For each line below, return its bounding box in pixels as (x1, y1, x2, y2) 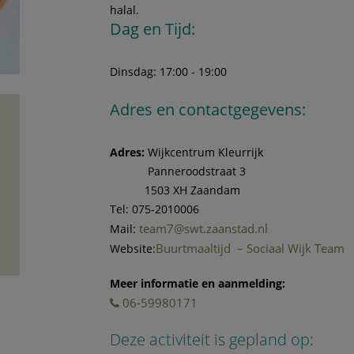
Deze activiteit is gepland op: (110, 329, 314, 351)
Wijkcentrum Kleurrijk (145, 145, 264, 160)
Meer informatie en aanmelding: (110, 276, 286, 292)
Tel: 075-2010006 (110, 201, 200, 217)
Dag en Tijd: (110, 18, 196, 40)
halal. (110, 2, 140, 18)
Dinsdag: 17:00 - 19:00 (110, 64, 228, 80)
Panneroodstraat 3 (110, 164, 247, 179)
